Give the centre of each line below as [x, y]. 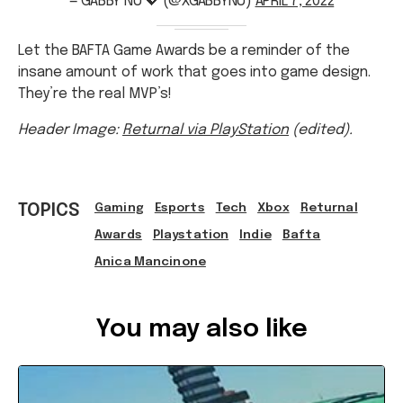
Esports [179, 162]
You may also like [201, 284]
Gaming [119, 162]
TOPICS [49, 166]
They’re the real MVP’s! [95, 49]
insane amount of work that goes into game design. [194, 27]
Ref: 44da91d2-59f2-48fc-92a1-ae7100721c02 [222, 250]
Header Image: [70, 85]
